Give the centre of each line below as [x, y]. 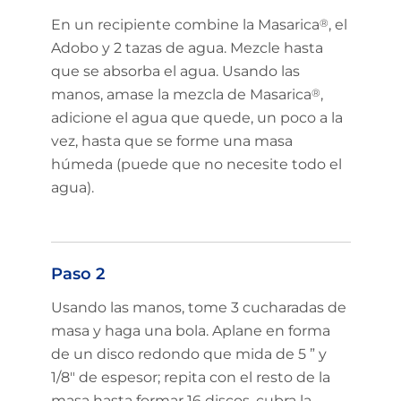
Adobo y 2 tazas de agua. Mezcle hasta [187, 47]
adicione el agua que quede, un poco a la [196, 117]
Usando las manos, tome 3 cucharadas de [198, 308]
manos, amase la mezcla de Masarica [181, 94]
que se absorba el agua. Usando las [175, 71]
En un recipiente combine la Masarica [185, 24]
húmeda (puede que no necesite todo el [196, 164]
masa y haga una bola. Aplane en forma [190, 331]
